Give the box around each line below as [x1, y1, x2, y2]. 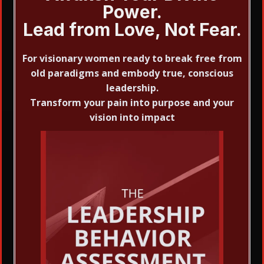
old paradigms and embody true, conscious [31, 67, 233, 80]
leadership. [105, 81, 159, 94]
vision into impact [89, 111, 175, 124]
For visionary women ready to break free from [22, 52, 242, 65]
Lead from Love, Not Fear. [22, 19, 242, 40]
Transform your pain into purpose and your [30, 96, 234, 109]
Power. [102, 1, 162, 22]
